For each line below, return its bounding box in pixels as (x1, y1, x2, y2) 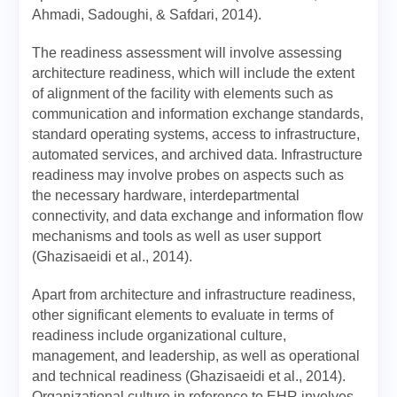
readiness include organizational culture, (32, 328, 286, 343)
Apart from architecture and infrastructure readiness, (32, 287, 355, 302)
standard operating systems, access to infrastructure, (32, 127, 360, 142)
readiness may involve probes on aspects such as (32, 167, 344, 183)
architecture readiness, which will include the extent (32, 66, 354, 81)
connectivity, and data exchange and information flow (32, 208, 363, 223)
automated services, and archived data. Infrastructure (32, 147, 362, 162)
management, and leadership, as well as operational (32, 348, 360, 363)
